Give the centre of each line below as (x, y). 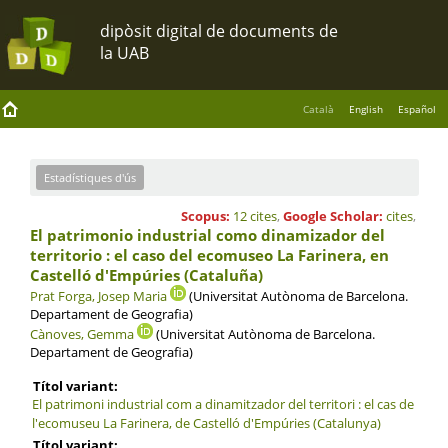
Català (318, 109)
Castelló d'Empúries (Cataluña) (146, 274)
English (366, 109)
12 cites (254, 215)
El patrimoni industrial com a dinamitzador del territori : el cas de (222, 403)
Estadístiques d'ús (89, 177)
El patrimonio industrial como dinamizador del (207, 234)
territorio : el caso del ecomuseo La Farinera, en (209, 254)
